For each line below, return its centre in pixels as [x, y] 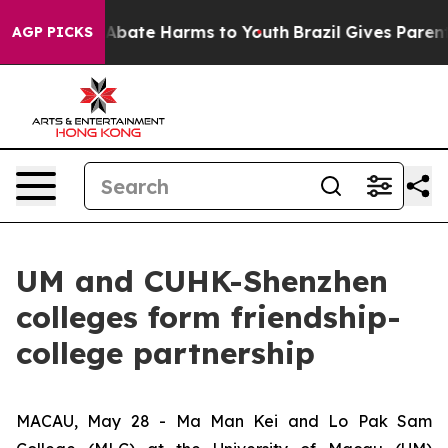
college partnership [165, 353]
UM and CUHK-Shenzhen [202, 281]
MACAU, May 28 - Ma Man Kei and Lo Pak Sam [224, 421]
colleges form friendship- [208, 317]
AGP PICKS [52, 32]
